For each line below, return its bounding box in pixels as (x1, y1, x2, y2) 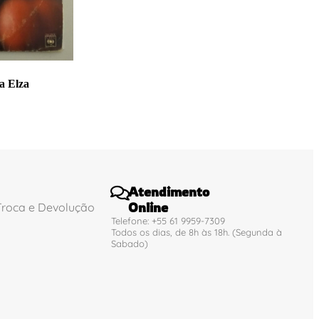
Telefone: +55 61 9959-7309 (111, 214, 226, 226)
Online (128, 199, 169, 215)
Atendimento (128, 183, 210, 199)
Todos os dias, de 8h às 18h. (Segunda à (111, 226, 283, 238)
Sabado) (111, 237, 149, 249)
